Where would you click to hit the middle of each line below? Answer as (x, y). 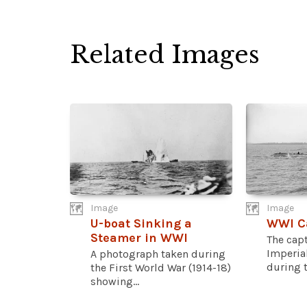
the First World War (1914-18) (161, 268)
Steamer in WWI (139, 238)
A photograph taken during (158, 254)
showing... (115, 282)
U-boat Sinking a (141, 224)
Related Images (165, 55)
